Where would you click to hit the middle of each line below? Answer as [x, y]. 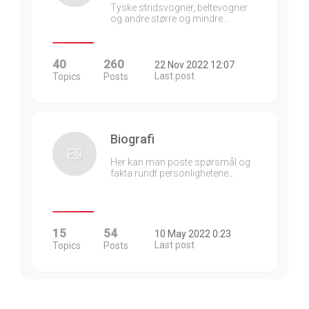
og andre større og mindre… [170, 19]
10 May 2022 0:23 [193, 234]
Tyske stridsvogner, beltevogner [179, 8]
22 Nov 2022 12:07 [195, 65]
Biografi [132, 139]
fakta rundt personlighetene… [172, 173]
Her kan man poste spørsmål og [180, 162]
